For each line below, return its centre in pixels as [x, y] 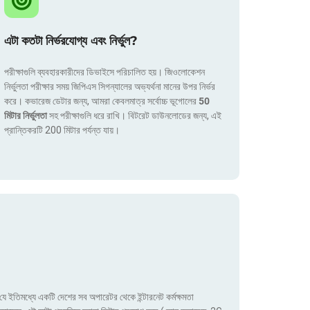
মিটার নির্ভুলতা [27, 116]
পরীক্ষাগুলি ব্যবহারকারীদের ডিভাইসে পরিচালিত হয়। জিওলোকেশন [104, 72]
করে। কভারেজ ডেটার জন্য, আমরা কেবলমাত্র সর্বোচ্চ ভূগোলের [101, 101]
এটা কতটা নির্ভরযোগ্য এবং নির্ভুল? [71, 41]
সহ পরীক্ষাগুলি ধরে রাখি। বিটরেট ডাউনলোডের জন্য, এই [135, 116]
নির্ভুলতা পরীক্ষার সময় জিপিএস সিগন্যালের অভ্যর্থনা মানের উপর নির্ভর [110, 87]
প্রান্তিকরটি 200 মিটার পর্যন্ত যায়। [62, 130]
